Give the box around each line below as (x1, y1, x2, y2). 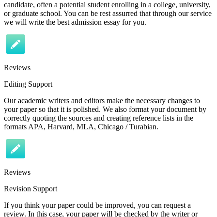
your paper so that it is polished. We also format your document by (4, 105, 206, 113)
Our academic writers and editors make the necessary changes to (4, 96, 200, 105)
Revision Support (4, 184, 57, 193)
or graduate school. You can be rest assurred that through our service (4, 9, 212, 17)
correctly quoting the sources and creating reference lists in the (4, 113, 193, 122)
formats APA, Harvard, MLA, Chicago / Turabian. (4, 122, 158, 131)
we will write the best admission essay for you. (4, 17, 146, 26)
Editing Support (4, 79, 52, 88)
